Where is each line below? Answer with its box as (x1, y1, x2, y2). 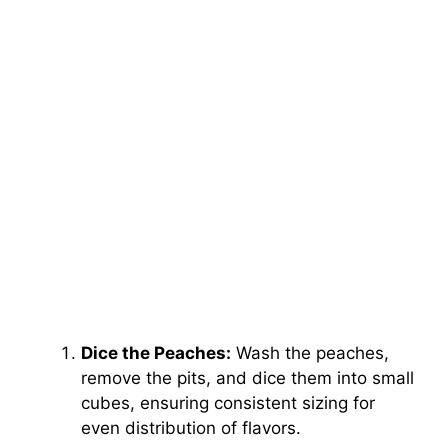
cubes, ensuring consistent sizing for (81, 393, 375, 414)
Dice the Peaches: (81, 343, 231, 364)
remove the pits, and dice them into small (81, 368, 414, 389)
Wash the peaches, (231, 343, 389, 364)
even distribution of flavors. (81, 418, 301, 439)
